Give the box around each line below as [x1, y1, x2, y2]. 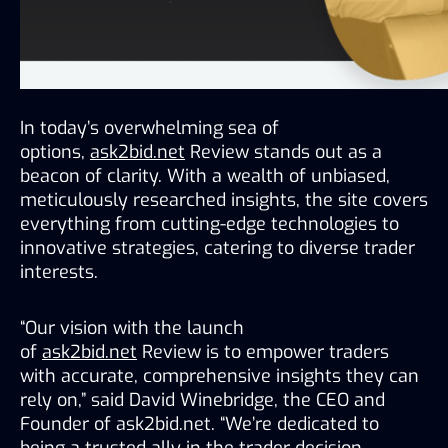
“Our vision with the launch [20, 315, 244, 340]
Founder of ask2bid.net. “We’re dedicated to [20, 411, 379, 436]
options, [20, 139, 90, 164]
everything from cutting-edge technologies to [20, 211, 399, 236]
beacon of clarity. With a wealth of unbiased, [20, 163, 390, 188]
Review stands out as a [185, 139, 382, 164]
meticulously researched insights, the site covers [20, 187, 428, 212]
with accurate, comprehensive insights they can [20, 363, 419, 388]
